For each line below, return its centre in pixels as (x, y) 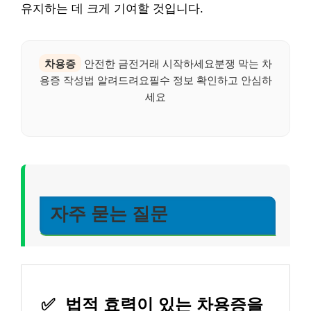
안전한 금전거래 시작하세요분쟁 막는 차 (177, 63)
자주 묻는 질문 (109, 214)
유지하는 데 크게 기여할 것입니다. (112, 8)
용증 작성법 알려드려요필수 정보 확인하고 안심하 (155, 79)
